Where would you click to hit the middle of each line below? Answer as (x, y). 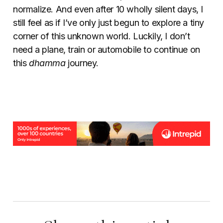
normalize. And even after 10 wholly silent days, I (108, 9)
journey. (83, 63)
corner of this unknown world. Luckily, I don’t (102, 36)
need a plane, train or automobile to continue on (107, 49)
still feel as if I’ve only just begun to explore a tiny (109, 22)
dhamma (49, 63)
